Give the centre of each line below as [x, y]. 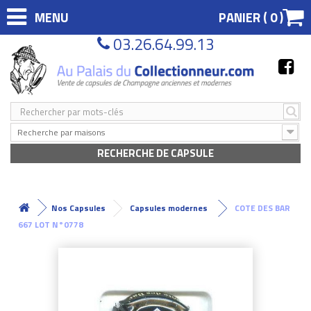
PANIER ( [244, 17]
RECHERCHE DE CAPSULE [155, 153]
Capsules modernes [169, 208]
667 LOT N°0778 [51, 224]
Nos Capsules [78, 208]
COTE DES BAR [262, 208]
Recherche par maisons [61, 132]
